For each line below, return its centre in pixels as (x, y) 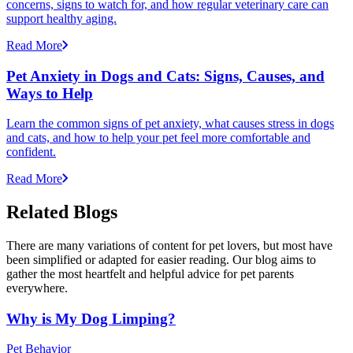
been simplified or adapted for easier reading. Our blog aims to (161, 260)
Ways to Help (50, 93)
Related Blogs (62, 212)
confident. (31, 152)
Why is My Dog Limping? (91, 318)
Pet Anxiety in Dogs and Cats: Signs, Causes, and (165, 76)
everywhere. (37, 288)
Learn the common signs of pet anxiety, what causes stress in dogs (170, 124)
